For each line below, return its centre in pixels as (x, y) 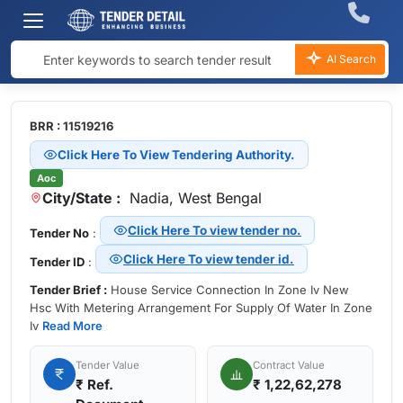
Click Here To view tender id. (209, 259)
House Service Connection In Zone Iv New (228, 290)
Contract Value (289, 365)
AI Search (350, 59)
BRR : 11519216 (72, 126)
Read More (72, 326)
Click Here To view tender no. (215, 230)
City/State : (81, 198)
